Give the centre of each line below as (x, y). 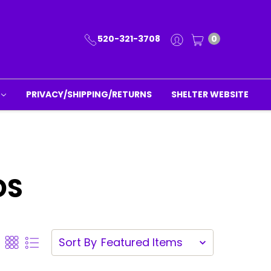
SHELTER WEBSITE (210, 94)
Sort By (77, 242)
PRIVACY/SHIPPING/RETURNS (89, 94)
